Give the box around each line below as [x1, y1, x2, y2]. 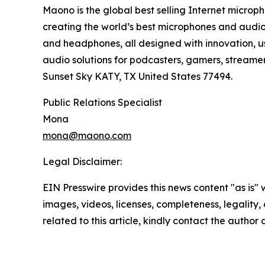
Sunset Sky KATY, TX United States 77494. [43, 70, 232, 83]
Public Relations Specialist [43, 96, 162, 109]
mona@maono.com [43, 130, 131, 142]
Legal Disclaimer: [43, 156, 122, 168]
